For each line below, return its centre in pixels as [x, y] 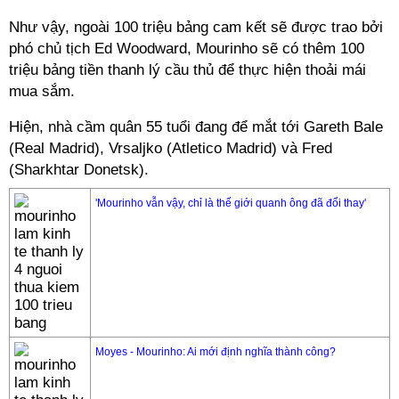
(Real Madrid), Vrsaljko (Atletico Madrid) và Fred [171, 148]
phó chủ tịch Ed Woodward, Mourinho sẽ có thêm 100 [187, 49]
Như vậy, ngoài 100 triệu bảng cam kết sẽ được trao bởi [196, 27]
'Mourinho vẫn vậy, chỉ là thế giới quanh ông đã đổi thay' [231, 203]
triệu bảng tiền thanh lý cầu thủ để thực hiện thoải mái [187, 70]
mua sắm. [42, 91]
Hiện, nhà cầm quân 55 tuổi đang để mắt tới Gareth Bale [196, 127]
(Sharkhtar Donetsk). [79, 170]
